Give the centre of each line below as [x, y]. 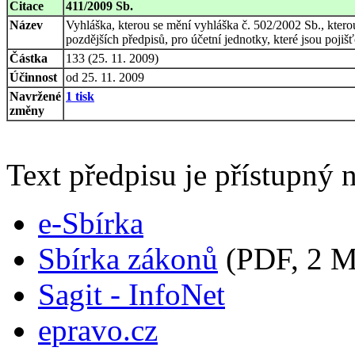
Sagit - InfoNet [132, 294]
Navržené [35, 96]
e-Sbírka [91, 223]
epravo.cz [98, 330]
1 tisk [80, 96]
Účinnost [33, 77]
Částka [29, 58]
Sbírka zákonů [128, 258]
